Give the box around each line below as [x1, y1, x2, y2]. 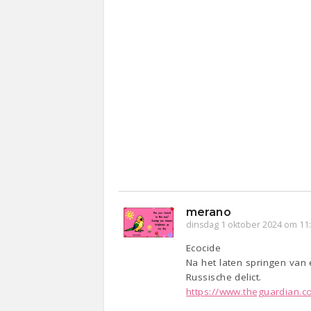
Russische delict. [186, 271, 262, 284]
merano [186, 205, 231, 219]
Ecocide [186, 242, 221, 255]
